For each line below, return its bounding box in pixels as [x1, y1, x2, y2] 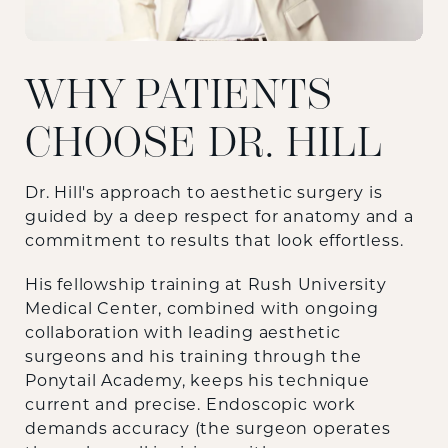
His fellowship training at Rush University [25, 277, 387, 294]
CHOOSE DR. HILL [25, 117, 383, 167]
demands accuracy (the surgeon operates [25, 421, 391, 438]
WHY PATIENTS [25, 69, 333, 119]
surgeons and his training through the [25, 349, 362, 366]
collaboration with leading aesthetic [25, 325, 341, 342]
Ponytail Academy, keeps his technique [25, 373, 370, 390]
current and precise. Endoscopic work [25, 397, 356, 414]
